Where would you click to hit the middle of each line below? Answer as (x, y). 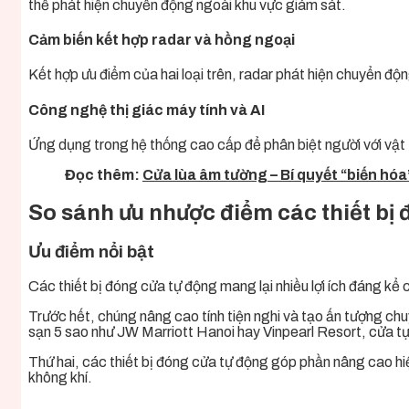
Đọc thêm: (104, 174)
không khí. (60, 377)
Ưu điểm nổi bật (91, 252)
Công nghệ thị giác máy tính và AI (147, 110)
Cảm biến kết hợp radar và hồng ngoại (162, 40)
